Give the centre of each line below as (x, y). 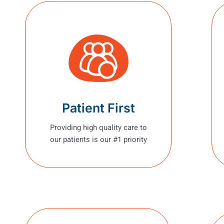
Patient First (98, 108)
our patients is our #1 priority (98, 139)
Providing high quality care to (98, 127)
